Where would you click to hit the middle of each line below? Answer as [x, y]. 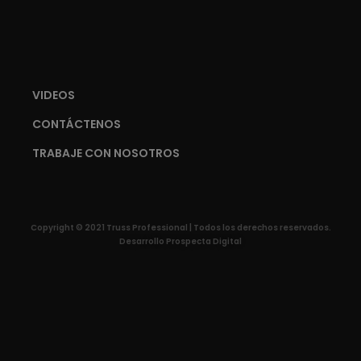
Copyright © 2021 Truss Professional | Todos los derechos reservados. [180, 228]
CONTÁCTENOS [77, 124]
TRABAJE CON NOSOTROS [106, 154]
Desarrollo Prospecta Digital [180, 242]
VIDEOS [54, 95]
